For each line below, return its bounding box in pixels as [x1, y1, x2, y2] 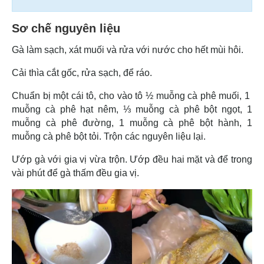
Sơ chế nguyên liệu [12, 21, 120, 35]
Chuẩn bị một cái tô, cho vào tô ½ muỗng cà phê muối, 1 [12, 90, 252, 101]
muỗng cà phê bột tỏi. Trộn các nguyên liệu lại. [12, 131, 208, 141]
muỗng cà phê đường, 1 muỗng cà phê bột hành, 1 [12, 117, 252, 128]
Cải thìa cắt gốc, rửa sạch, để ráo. [12, 67, 152, 78]
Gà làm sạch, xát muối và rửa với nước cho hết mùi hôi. [12, 44, 243, 55]
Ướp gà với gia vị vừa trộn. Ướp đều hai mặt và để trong [12, 154, 252, 164]
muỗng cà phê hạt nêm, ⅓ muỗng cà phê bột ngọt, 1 [12, 104, 252, 114]
